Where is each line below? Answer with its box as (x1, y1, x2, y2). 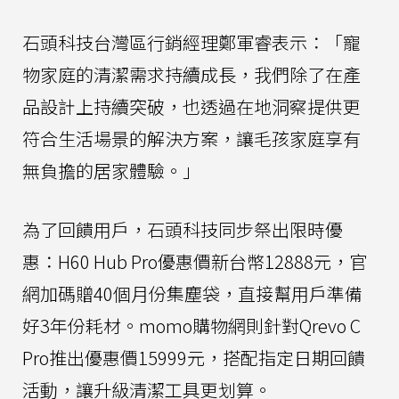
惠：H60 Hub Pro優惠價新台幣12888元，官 (22, 248, 367, 275)
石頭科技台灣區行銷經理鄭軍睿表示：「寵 (22, 29, 361, 56)
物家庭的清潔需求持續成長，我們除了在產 (22, 61, 361, 88)
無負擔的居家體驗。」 (22, 158, 200, 184)
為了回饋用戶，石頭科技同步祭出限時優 (22, 216, 343, 243)
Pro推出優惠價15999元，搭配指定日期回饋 (22, 345, 365, 371)
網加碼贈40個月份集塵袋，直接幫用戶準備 (22, 281, 362, 307)
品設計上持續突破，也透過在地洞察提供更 (22, 94, 361, 120)
